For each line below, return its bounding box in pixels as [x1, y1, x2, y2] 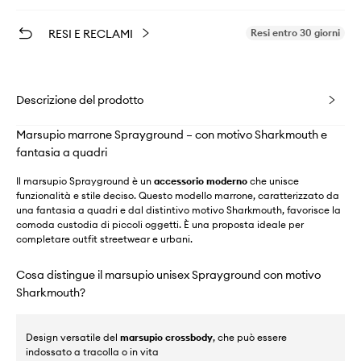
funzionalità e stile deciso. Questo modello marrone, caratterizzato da [16, 189, 339, 201]
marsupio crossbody [120, 331, 213, 343]
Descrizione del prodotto [16, 93, 143, 107]
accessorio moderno [154, 175, 247, 187]
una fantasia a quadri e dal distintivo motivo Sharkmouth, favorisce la [16, 204, 341, 216]
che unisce [247, 175, 299, 187]
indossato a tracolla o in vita [26, 346, 159, 358]
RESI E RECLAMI [48, 27, 133, 41]
